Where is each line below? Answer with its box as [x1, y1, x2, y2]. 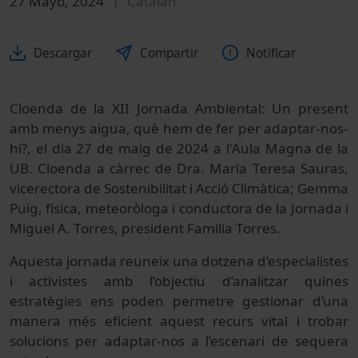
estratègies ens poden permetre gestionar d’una [10, 291, 348, 310]
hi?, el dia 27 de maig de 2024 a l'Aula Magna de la [10, 138, 348, 157]
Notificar [246, 44, 296, 62]
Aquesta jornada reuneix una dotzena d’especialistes [10, 251, 348, 270]
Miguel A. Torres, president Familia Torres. [10, 218, 280, 237]
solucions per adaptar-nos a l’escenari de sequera [10, 331, 348, 350]
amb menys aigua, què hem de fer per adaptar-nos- [10, 118, 348, 137]
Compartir [140, 44, 198, 62]
